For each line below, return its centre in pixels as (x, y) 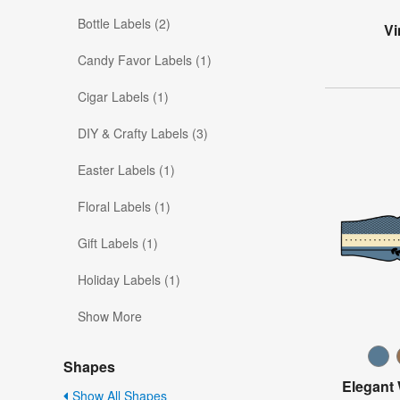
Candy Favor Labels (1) (145, 60)
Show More (110, 317)
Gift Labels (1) (118, 243)
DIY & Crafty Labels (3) (143, 133)
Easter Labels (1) (126, 170)
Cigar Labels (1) (123, 97)
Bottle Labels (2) (124, 24)
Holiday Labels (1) (129, 280)
